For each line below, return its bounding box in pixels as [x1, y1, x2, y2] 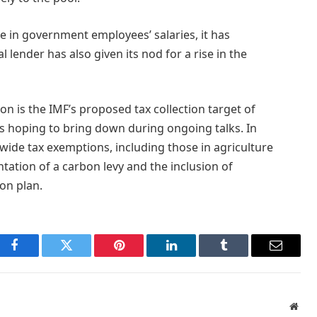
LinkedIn [170, 249, 217, 263]
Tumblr [222, 249, 260, 263]
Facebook [13, 249, 63, 263]
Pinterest [117, 249, 163, 263]
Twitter [65, 249, 103, 263]
